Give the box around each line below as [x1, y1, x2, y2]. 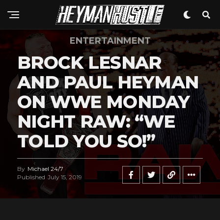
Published [17, 173, 45, 181]
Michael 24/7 [27, 165, 63, 172]
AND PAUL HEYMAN [17, 71, 199, 93]
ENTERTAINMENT [69, 35, 151, 46]
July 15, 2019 [48, 173, 82, 181]
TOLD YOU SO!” [17, 130, 156, 152]
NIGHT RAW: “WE [17, 110, 175, 132]
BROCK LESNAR [17, 52, 162, 73]
